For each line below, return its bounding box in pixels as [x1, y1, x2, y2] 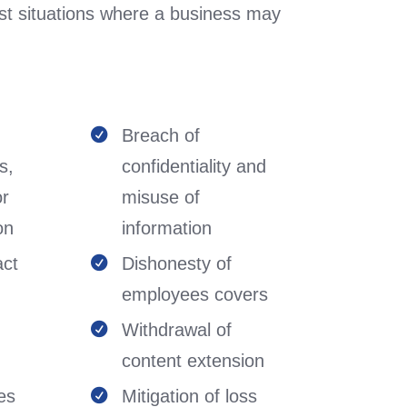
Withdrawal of [122, 320, 233, 340]
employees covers [122, 284, 269, 304]
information [122, 218, 213, 238]
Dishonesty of [122, 253, 233, 273]
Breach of [122, 125, 201, 145]
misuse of [122, 187, 201, 207]
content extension [122, 351, 265, 371]
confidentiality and [122, 156, 267, 176]
